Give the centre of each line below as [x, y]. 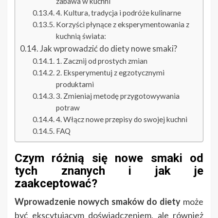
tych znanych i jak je [109, 171]
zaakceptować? [56, 184]
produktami [75, 84]
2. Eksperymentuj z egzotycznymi [110, 73]
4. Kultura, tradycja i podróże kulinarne [118, 13]
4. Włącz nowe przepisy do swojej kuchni [121, 119]
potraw [68, 108]
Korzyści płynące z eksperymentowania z [122, 25]
